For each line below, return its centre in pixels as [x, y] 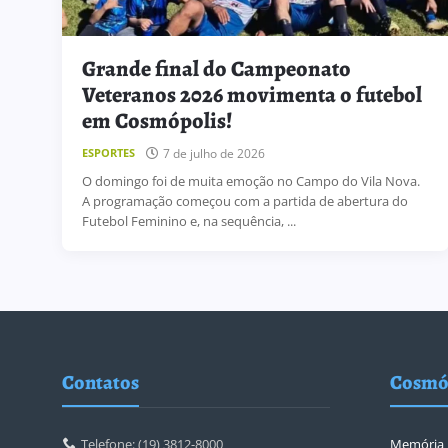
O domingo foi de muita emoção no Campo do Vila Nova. [251, 180]
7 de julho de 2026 [214, 153]
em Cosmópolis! [157, 120]
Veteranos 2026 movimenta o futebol [252, 94]
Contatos [100, 382]
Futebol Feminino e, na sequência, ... [189, 220]
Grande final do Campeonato [216, 68]
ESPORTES [108, 152]
